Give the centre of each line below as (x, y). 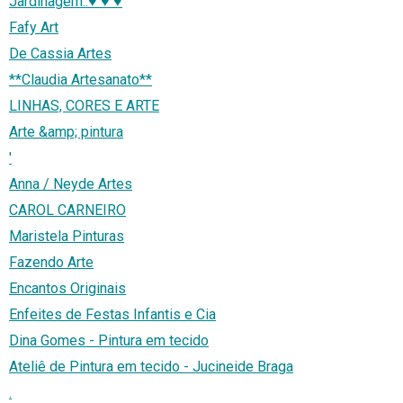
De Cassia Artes (60, 54)
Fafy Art (34, 28)
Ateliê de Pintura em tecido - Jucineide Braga (151, 367)
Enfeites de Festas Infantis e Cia (112, 315)
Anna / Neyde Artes (71, 184)
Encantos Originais (67, 289)
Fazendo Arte (51, 263)
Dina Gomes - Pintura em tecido (109, 341)
